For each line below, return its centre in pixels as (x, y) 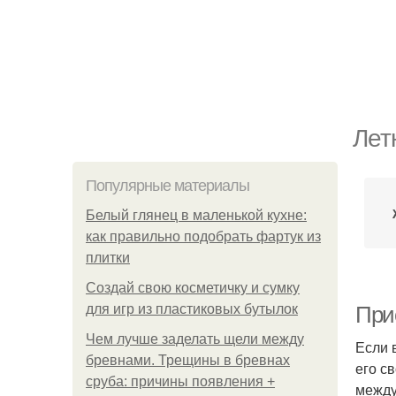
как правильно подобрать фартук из (203, 236)
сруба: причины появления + (180, 381)
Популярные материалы (168, 186)
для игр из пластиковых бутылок (192, 309)
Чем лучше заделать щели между (195, 339)
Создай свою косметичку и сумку (193, 288)
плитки (108, 258)
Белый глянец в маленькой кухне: (196, 215)
